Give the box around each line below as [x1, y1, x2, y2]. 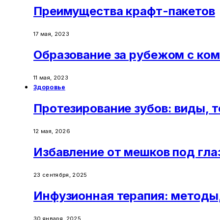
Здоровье [33, 83, 65, 91]
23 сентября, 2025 [33, 171, 87, 178]
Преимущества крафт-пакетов [33, 4, 215, 19]
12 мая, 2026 [33, 127, 70, 135]
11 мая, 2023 [33, 74, 68, 82]
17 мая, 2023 [33, 30, 69, 38]
